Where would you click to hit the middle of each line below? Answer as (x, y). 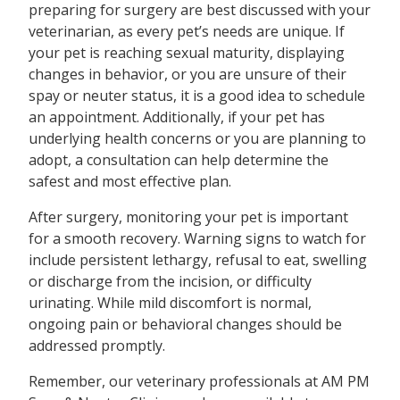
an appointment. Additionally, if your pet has (177, 117)
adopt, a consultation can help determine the (179, 160)
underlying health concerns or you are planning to (197, 139)
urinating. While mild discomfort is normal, (170, 303)
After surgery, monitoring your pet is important (188, 217)
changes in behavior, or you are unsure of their (187, 75)
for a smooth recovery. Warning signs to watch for (197, 239)
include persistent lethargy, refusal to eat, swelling (198, 260)
